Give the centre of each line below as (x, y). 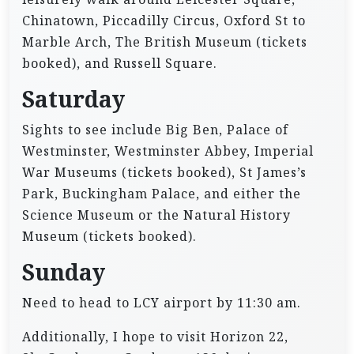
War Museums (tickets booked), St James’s (164, 172)
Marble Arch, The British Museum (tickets (165, 41)
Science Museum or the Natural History (156, 215)
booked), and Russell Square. (120, 63)
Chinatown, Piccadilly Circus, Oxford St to (164, 20)
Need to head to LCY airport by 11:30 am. (162, 302)
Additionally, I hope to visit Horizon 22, (155, 336)
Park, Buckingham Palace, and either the (162, 193)
